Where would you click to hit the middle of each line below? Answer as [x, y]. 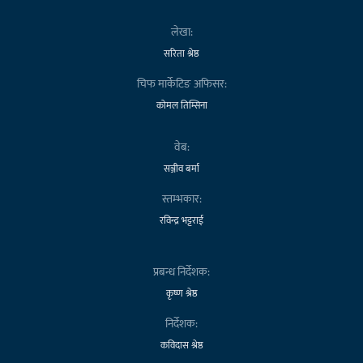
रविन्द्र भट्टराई [181, 220]
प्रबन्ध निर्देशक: [181, 271]
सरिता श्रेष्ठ [181, 53]
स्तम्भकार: [181, 199]
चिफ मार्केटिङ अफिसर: [181, 83]
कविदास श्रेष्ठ [181, 345]
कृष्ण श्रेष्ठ [181, 293]
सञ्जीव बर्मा [181, 168]
